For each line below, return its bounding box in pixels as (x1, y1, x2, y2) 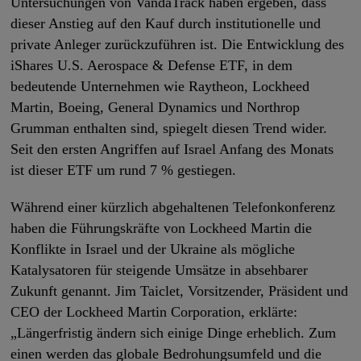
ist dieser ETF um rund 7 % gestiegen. (10, 162, 237, 179)
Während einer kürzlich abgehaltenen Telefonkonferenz (10, 199, 336, 216)
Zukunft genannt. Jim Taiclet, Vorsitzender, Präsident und (10, 283, 349, 300)
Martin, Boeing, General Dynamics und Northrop (10, 99, 301, 116)
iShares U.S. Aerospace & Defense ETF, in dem (10, 57, 293, 74)
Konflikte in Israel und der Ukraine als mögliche (10, 241, 296, 258)
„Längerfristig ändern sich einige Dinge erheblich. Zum (10, 325, 337, 342)
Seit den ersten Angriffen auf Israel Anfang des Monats (10, 141, 334, 158)
